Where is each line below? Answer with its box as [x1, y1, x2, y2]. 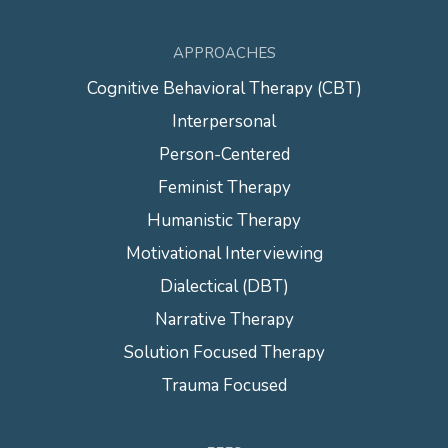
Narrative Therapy [154, 308, 294, 331]
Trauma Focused [161, 374, 287, 397]
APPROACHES [172, 43, 276, 63]
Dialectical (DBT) [159, 275, 289, 298]
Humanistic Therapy [147, 209, 301, 232]
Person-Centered [158, 143, 290, 166]
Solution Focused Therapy [123, 341, 325, 364]
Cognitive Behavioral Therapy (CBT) [86, 77, 362, 100]
